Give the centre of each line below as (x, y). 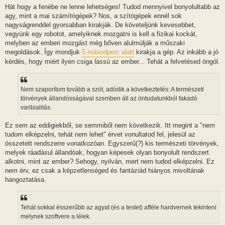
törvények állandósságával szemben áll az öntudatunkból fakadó (109, 98)
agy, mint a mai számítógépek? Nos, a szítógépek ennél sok (93, 16)
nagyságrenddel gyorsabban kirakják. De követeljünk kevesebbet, (100, 25)
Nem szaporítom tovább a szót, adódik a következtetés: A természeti (112, 89)
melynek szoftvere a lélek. (56, 216)
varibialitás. (36, 107)
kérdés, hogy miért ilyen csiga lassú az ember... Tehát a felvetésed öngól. (113, 62)
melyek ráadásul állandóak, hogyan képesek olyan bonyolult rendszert (107, 153)
